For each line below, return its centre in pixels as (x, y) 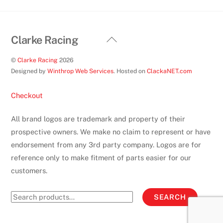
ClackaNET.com (170, 71)
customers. (29, 171)
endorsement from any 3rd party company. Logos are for (106, 145)
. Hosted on (130, 71)
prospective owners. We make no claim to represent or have (111, 132)
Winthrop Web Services (81, 71)
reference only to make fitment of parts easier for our (101, 158)
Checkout (27, 95)
